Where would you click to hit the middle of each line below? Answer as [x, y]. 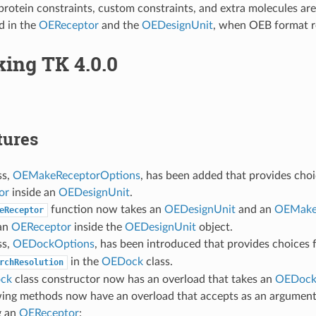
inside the [98, 227]
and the [120, 25]
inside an [34, 192]
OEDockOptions [53, 244]
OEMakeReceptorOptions [76, 175]
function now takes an [106, 209]
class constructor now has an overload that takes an [143, 279]
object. [214, 227]
